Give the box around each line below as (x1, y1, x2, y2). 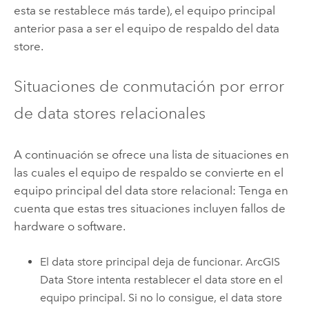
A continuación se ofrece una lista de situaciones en (13, 147, 289, 161)
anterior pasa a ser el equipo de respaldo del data (13, 21, 279, 35)
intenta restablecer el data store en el (94, 272, 283, 286)
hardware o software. (13, 219, 126, 233)
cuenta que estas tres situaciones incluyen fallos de (13, 201, 286, 215)
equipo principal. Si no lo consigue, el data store (40, 290, 283, 304)
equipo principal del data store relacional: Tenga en (13, 183, 288, 197)
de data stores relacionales (13, 103, 206, 123)
